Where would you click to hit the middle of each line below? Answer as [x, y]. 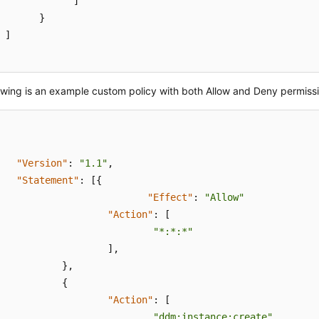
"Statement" [48, 180]
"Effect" [171, 197]
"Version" [42, 163]
